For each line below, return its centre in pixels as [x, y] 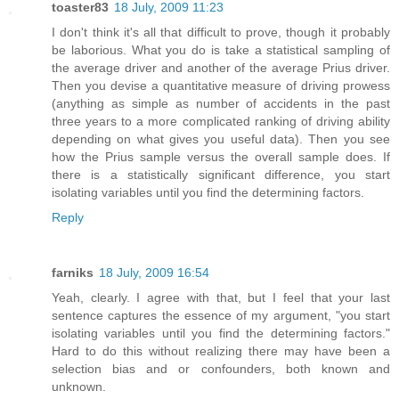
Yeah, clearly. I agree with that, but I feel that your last [221, 298]
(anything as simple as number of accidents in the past [221, 104]
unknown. [79, 387]
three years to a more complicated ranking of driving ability [221, 122]
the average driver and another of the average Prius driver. [221, 68]
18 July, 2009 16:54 [154, 273]
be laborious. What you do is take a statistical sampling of [221, 50]
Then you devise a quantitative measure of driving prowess [221, 86]
